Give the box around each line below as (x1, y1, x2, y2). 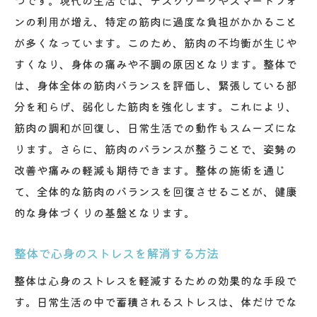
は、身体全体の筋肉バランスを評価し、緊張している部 (14, 76, 297, 93)
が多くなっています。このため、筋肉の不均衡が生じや (14, 34, 297, 50)
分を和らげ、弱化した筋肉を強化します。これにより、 (14, 98, 297, 114)
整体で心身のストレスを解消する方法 (14, 243, 219, 262)
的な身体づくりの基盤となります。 (14, 204, 195, 220)
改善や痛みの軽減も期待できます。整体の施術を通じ (14, 161, 286, 178)
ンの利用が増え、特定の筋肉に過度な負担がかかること (14, 13, 297, 29)
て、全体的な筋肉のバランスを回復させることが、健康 (14, 183, 297, 199)
